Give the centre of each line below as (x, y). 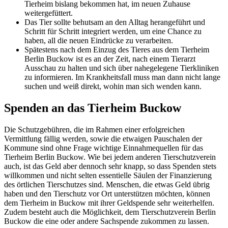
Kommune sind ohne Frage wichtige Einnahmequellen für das (104, 148)
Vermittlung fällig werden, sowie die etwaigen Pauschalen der (103, 138)
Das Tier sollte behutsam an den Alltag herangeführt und (115, 22)
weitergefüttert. (49, 13)
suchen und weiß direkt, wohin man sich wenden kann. (113, 86)
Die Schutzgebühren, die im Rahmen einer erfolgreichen (94, 129)
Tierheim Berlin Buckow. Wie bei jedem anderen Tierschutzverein (110, 157)
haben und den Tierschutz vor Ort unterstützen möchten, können (107, 193)
